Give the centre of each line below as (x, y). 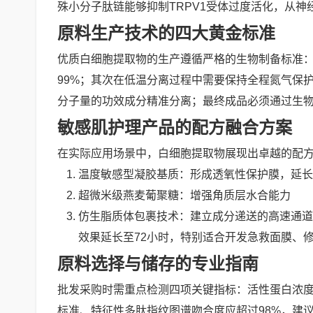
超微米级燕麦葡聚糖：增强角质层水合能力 (184, 195)
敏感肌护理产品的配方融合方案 (175, 128)
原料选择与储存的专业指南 (158, 264)
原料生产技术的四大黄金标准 (166, 33)
